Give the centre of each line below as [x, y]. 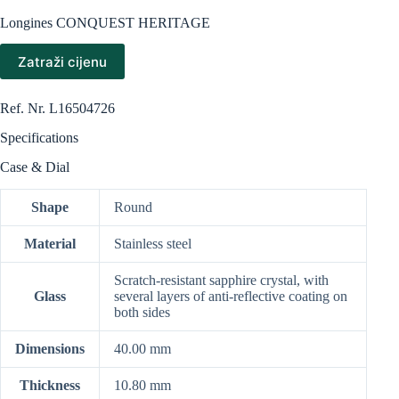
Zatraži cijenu [62, 61]
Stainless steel [153, 243]
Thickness [50, 385]
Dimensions [50, 348]
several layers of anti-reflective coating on [231, 296]
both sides [142, 312]
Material [50, 243]
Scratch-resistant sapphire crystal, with [221, 280]
